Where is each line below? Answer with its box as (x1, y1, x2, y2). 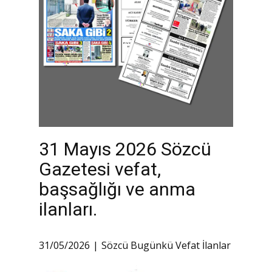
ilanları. (39, 199, 97, 220)
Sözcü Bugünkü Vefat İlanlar (101, 239, 231, 253)
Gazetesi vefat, (39, 158, 161, 180)
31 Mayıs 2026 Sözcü (39, 138, 211, 160)
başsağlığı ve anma (39, 178, 195, 200)
